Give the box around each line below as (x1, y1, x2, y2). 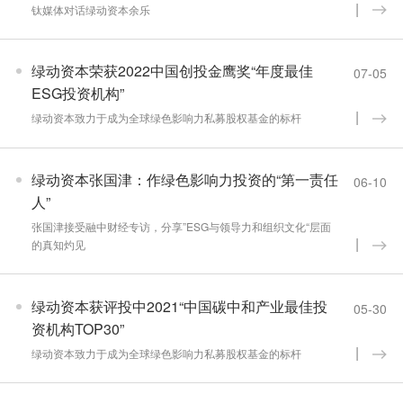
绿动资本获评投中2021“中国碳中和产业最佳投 (31, 295, 327, 317)
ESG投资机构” (31, 83, 124, 104)
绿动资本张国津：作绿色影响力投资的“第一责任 (31, 169, 338, 191)
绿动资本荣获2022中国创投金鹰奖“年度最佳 (31, 60, 313, 82)
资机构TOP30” (31, 318, 124, 339)
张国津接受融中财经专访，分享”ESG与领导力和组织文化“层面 (31, 219, 331, 235)
